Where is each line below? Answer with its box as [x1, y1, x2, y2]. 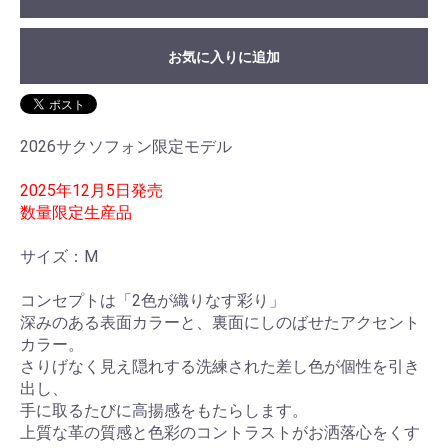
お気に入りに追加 [168, 49, 280, 66]
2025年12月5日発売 [20, 181, 163, 201]
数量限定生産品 [20, 203, 132, 223]
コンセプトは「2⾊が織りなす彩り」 [20, 291, 285, 311]
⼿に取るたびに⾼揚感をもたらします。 [20, 401, 308, 421]
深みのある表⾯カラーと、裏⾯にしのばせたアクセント [20, 313, 420, 333]
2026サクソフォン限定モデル [20, 137, 232, 157]
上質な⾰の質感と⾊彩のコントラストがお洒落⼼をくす [20, 423, 420, 443]
